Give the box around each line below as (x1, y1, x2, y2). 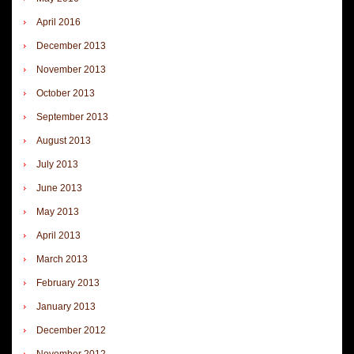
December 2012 (36, 324, 106, 336)
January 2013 (36, 300, 96, 312)
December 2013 (36, 40, 106, 51)
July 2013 (36, 158, 78, 170)
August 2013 (36, 134, 91, 146)
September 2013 (36, 111, 108, 122)
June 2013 (36, 182, 82, 194)
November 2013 (36, 63, 106, 75)
